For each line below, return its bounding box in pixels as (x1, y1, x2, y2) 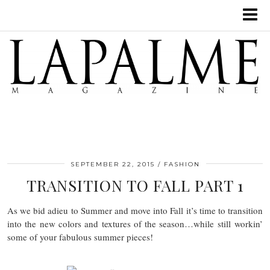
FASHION (163, 160, 200, 168)
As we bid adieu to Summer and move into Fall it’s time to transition (7, 204, 263, 216)
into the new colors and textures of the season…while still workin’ (7, 217, 263, 230)
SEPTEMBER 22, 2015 (70, 160, 155, 168)
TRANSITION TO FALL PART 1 (26, 174, 244, 196)
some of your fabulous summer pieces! (7, 230, 153, 243)
